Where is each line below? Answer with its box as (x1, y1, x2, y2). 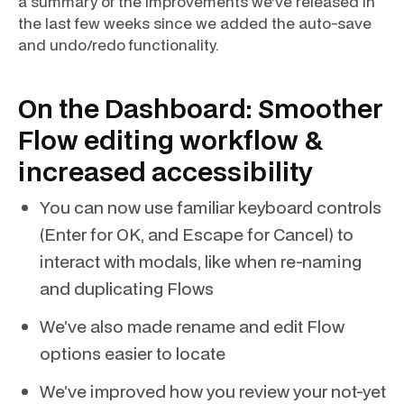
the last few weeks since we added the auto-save (18, 13, 372, 33)
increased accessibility (18, 153, 313, 188)
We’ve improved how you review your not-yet (40, 380, 386, 402)
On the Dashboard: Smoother (18, 90, 383, 125)
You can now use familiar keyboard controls (40, 196, 381, 218)
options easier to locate (40, 342, 225, 364)
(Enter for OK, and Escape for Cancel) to (40, 223, 353, 245)
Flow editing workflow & (18, 122, 324, 157)
